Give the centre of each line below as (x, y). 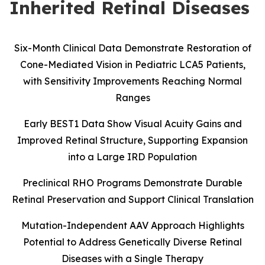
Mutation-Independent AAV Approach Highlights (132, 225)
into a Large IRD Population (132, 157)
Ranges (132, 98)
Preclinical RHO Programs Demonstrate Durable (132, 183)
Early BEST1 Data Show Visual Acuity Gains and (132, 124)
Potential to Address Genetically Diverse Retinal (132, 242)
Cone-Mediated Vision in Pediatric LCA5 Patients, (132, 64)
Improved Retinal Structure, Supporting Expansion (132, 140)
